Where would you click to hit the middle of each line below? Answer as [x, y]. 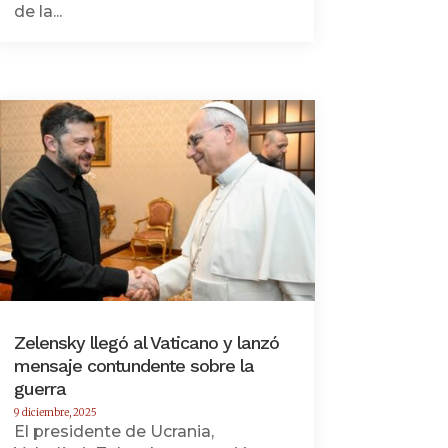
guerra [39, 388]
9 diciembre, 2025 [55, 412]
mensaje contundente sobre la [133, 365]
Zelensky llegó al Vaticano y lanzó [146, 342]
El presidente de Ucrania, [113, 431]
